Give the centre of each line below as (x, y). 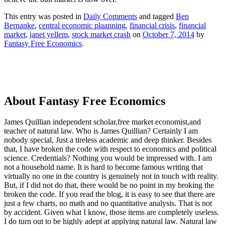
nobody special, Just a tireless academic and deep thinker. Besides (108, 140)
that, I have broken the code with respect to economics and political (110, 149)
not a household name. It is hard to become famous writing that (103, 167)
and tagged (156, 16)
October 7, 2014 (168, 34)
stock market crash (101, 34)
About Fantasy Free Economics (85, 101)
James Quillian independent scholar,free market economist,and (102, 122)
